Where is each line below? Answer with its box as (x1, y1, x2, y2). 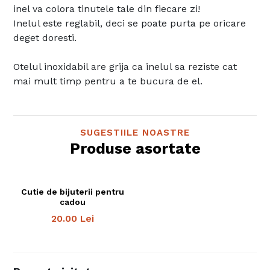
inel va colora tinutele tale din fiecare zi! (13, 3, 201, 14)
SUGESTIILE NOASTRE (80, 127, 190, 138)
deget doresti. (13, 32, 77, 43)
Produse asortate (69, 140, 201, 157)
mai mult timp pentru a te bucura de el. (13, 75, 203, 87)
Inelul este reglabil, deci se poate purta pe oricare (13, 17, 246, 29)
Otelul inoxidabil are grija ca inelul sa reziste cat (13, 61, 237, 72)
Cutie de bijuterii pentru (21, 187, 125, 196)
